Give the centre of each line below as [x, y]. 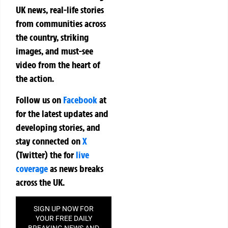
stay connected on [49, 141]
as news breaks [76, 168]
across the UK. [40, 182]
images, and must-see [54, 51]
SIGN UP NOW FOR [64, 208]
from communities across [61, 24]
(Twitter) [33, 154]
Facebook [80, 99]
